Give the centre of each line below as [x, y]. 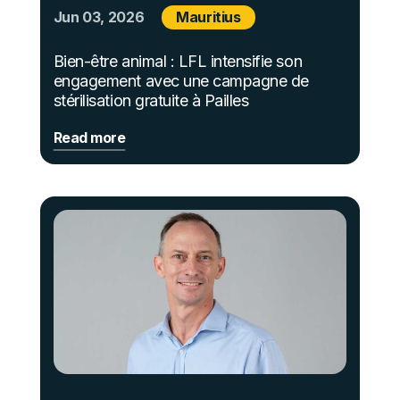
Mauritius [208, 17]
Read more [89, 137]
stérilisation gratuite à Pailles [151, 100]
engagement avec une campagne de [181, 80]
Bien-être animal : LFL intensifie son [178, 61]
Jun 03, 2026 [99, 17]
